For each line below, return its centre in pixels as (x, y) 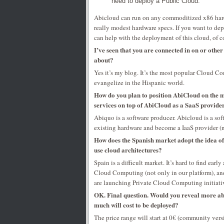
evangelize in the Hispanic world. (139, 82)
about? (104, 60)
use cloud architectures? (128, 150)
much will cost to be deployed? (136, 205)
